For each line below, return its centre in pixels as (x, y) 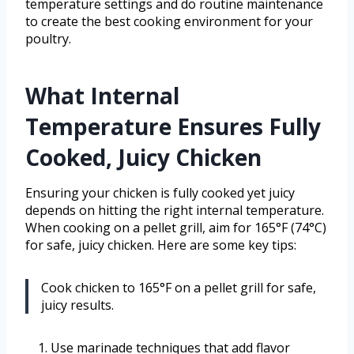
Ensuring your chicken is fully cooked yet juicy (160, 193)
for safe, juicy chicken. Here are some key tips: (161, 245)
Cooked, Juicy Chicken (143, 158)
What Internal (102, 96)
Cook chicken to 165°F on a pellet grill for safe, (179, 288)
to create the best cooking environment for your (169, 22)
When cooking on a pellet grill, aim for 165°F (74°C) (176, 228)
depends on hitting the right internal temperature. (175, 211)
